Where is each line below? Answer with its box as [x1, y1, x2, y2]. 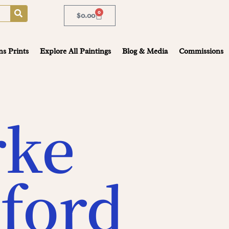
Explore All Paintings [39, 47, 111, 56]
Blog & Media [122, 47, 168, 56]
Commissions [178, 47, 223, 56]
